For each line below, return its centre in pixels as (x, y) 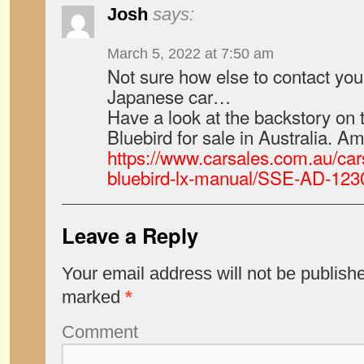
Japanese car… (169, 96)
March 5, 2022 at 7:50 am (191, 54)
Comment (100, 332)
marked (93, 297)
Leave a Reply (130, 235)
